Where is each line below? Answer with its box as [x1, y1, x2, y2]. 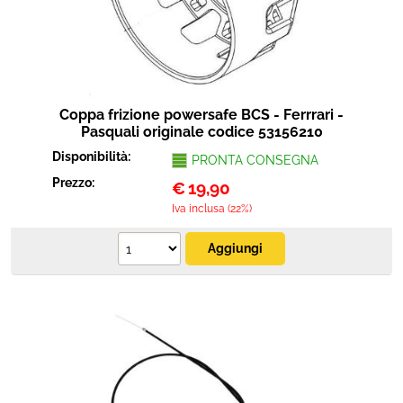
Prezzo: [52, 175, 98, 190]
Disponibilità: [52, 149, 134, 164]
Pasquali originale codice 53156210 [80, 123, 323, 140]
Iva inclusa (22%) [171, 202, 252, 215]
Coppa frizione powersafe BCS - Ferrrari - [59, 106, 344, 123]
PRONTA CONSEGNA [191, 153, 318, 167]
